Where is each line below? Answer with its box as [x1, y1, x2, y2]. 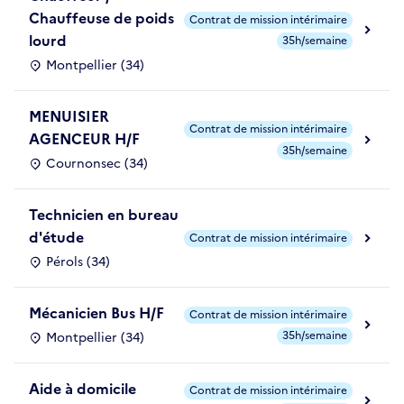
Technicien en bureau [29, 204, 179, 226]
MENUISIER [29, 106, 109, 128]
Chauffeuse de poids [29, 7, 174, 30]
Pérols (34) [46, 252, 110, 272]
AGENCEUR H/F [29, 128, 140, 151]
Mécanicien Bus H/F [29, 302, 164, 325]
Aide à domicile [29, 378, 136, 400]
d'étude [29, 226, 84, 249]
